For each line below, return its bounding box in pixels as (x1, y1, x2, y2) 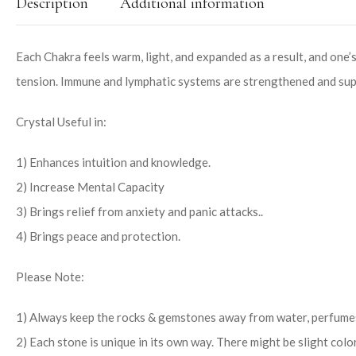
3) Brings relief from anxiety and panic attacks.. (16, 203, 263, 219)
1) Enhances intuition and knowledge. (16, 154, 211, 169)
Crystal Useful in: (16, 114, 106, 129)
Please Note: (16, 269, 84, 284)
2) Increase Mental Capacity (16, 179, 164, 194)
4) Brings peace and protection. (16, 228, 180, 243)
